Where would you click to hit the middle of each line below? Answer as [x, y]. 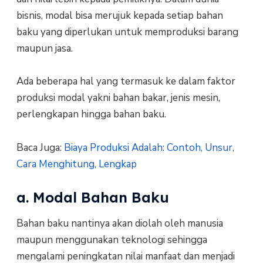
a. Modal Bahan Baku [92, 197]
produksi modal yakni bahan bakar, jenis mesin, [118, 98]
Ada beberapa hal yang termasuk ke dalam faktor [126, 82]
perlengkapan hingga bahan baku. [91, 114]
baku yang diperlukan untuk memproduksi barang [127, 32]
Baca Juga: [40, 147]
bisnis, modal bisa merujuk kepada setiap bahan [119, 15]
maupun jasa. [44, 48]
